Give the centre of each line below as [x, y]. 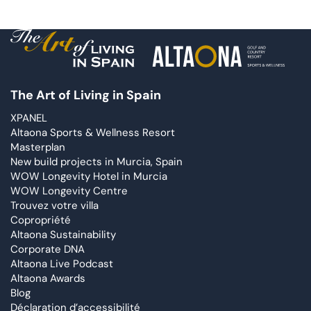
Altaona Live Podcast [62, 263]
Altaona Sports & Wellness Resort [93, 132]
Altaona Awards [48, 278]
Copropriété [41, 220]
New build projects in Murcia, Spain [96, 161]
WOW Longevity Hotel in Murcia [89, 176]
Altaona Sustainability [63, 234]
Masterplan [38, 147]
